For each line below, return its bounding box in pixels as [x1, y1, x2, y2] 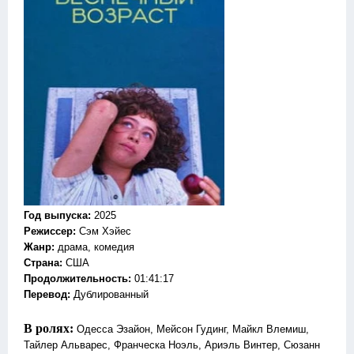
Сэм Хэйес [79, 225, 131, 237]
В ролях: [24, 322, 77, 335]
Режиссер [24, 225, 73, 237]
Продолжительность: [24, 273, 131, 284]
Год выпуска [24, 209, 88, 221]
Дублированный [73, 288, 149, 300]
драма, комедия [55, 241, 134, 253]
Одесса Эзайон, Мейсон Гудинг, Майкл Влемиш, [77, 323, 309, 335]
